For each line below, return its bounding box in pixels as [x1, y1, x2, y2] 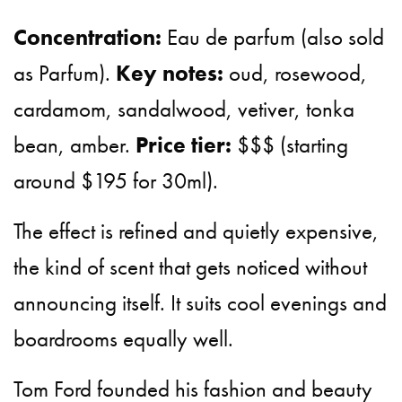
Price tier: [135, 129, 232, 160]
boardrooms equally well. [13, 323, 234, 354]
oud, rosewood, [223, 57, 368, 88]
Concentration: [13, 22, 162, 52]
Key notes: [116, 57, 224, 88]
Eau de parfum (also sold [162, 22, 385, 52]
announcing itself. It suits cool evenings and [13, 287, 388, 318]
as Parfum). [13, 57, 117, 88]
